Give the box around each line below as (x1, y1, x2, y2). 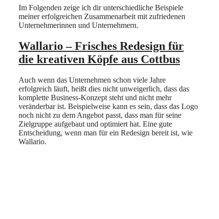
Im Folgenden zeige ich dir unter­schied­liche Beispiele (19, 3, 183, 12)
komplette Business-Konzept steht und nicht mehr (19, 93, 172, 102)
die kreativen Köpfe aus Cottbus (19, 53, 180, 66)
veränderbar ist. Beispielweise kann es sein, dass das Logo (19, 102, 198, 110)
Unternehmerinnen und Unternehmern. (19, 21, 138, 30)
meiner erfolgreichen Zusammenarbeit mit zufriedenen (19, 12, 185, 21)
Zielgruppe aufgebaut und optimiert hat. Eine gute (19, 120, 172, 128)
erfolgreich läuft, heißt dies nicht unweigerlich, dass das (19, 85, 189, 93)
